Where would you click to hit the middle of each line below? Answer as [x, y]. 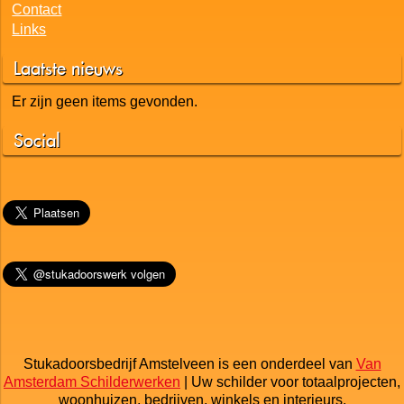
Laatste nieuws [69, 69]
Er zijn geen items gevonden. [105, 102]
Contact [37, 10]
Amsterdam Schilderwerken [92, 382]
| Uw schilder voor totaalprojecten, [290, 382]
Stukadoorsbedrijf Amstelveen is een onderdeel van [189, 364]
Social [37, 141]
